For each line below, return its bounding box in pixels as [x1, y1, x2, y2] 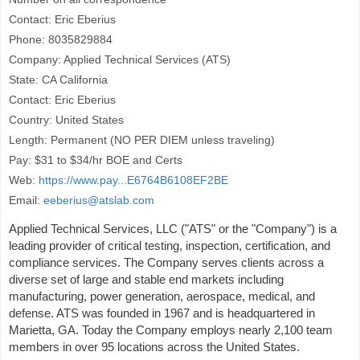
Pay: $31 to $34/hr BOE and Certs [9, 153, 182, 166]
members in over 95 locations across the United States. [9, 340, 300, 354]
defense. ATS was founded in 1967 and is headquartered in [9, 306, 315, 320]
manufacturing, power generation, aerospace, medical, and [9, 289, 315, 303]
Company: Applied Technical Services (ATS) [9, 53, 231, 66]
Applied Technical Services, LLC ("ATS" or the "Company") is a [9, 222, 337, 235]
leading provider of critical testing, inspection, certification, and [9, 239, 330, 252]
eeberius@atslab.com [43, 194, 154, 207]
